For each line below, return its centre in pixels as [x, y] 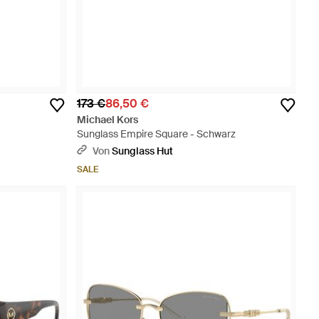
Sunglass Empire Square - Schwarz [156, 134]
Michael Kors [108, 120]
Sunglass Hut [142, 151]
